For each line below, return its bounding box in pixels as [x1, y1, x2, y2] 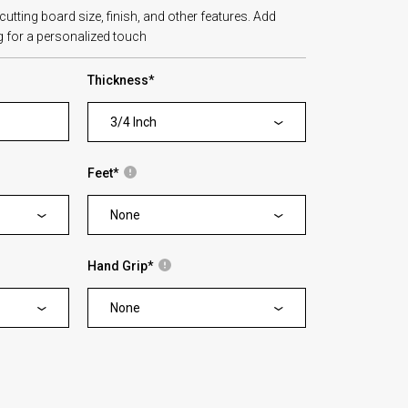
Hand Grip [87, 259, 148, 273]
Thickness [87, 73, 148, 87]
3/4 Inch [109, 115, 157, 129]
